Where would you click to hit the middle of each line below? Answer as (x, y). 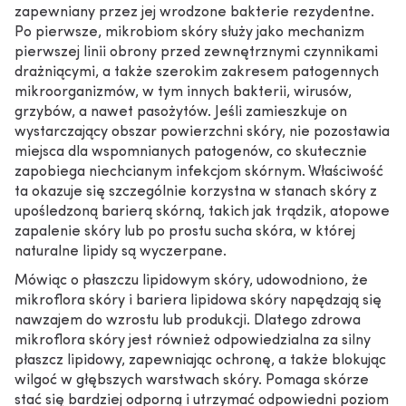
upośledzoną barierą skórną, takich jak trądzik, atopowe (202, 212)
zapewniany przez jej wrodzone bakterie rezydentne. (194, 13)
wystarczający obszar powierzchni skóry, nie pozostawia (202, 132)
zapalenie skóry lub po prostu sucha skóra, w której (185, 232)
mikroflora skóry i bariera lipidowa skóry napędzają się (198, 301)
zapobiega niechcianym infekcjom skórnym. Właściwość (199, 172)
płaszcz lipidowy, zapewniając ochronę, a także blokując (200, 361)
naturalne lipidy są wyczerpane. (121, 252)
